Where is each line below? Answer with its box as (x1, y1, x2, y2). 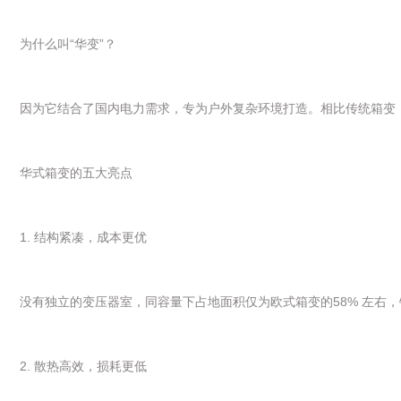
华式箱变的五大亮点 (20, 165, 132, 180)
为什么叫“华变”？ (20, 36, 116, 51)
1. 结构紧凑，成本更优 (20, 229, 147, 244)
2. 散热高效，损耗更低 (20, 358, 147, 373)
